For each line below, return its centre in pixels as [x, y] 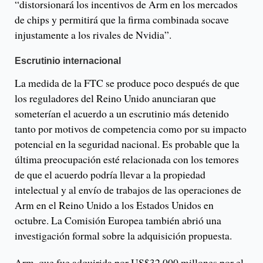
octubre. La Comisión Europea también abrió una [118, 220]
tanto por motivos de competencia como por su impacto [131, 129]
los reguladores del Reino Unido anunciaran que [115, 98]
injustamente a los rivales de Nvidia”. [93, 35]
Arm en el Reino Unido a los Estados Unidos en [114, 205]
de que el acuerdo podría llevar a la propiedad [110, 175]
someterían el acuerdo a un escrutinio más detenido [122, 114]
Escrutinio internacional [68, 61]
